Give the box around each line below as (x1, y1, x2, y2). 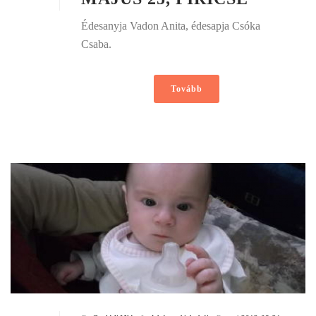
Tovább (170, 84, 202, 95)
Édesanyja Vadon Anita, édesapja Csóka (81, 20, 260, 32)
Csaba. (81, 38, 111, 51)
